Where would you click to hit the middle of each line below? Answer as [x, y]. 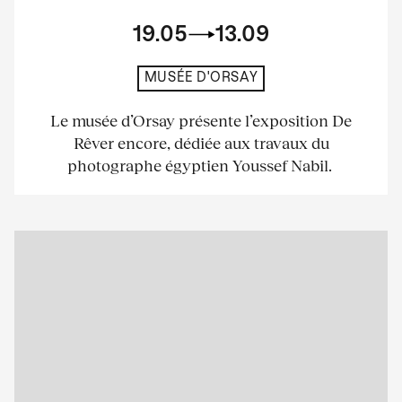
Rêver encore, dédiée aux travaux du [201, 142]
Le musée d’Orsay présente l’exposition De [201, 120]
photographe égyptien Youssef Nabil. [201, 165]
